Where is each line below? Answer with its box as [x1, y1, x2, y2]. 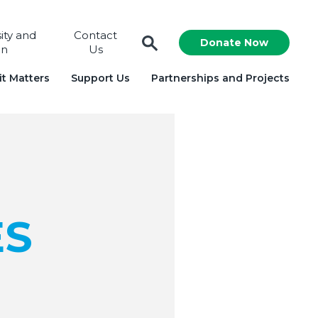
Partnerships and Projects [151, 72, 290, 84]
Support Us [71, 72, 130, 84]
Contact [74, 28, 118, 42]
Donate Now [200, 36, 268, 49]
